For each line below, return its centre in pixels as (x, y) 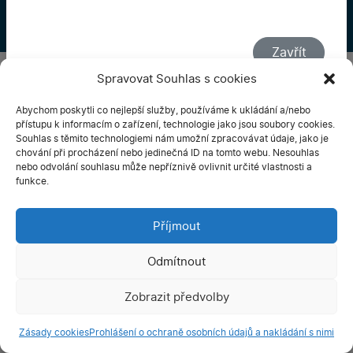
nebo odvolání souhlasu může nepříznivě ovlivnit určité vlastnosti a (164, 167)
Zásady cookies (54, 333)
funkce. (32, 181)
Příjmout (176, 226)
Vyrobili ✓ (215, 104)
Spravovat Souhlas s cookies (176, 79)
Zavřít (289, 52)
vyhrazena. (41, 88)
